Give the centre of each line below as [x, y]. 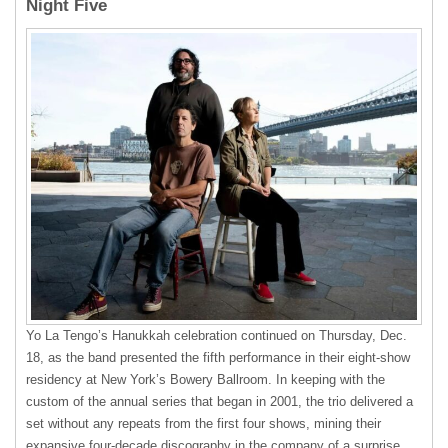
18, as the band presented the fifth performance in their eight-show [218, 357]
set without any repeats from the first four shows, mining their [203, 423]
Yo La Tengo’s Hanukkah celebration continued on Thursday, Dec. [216, 335]
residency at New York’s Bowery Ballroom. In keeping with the [205, 379]
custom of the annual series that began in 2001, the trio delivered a [219, 401]
